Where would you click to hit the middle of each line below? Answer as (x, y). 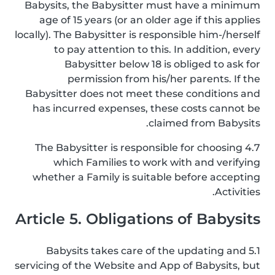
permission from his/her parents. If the (164, 79)
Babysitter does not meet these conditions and (143, 94)
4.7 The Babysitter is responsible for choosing (139, 148)
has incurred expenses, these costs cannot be (146, 108)
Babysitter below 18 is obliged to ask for (162, 64)
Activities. (238, 192)
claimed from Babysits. (204, 123)
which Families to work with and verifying (157, 162)
